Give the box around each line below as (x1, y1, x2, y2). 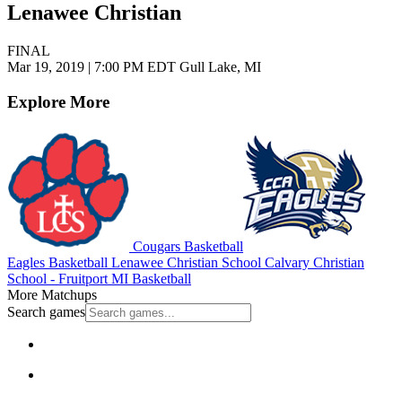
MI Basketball (108, 270, 191, 286)
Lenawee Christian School (108, 254, 261, 270)
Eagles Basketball (7, 254, 108, 270)
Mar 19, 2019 (7, 59, 88, 75)
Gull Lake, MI (176, 59, 261, 75)
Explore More (7, 92, 109, 112)
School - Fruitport (7, 270, 108, 286)
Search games (7, 303, 85, 319)
